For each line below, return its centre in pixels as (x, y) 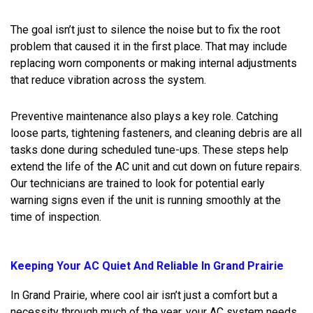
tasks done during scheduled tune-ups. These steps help (150, 150)
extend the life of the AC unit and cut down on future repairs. (156, 166)
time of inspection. (56, 217)
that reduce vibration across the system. (108, 80)
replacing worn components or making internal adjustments (154, 63)
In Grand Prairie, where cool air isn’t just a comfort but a (144, 295)
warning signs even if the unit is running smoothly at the (146, 200)
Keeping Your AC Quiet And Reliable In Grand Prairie (147, 265)
